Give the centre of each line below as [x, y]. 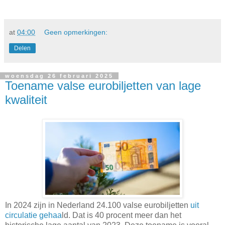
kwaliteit [26, 99]
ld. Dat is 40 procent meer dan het [122, 215]
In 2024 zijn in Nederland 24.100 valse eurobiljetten [98, 205]
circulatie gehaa [33, 215]
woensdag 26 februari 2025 [59, 76]
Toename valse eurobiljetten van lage [103, 85]
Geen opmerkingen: [76, 32]
